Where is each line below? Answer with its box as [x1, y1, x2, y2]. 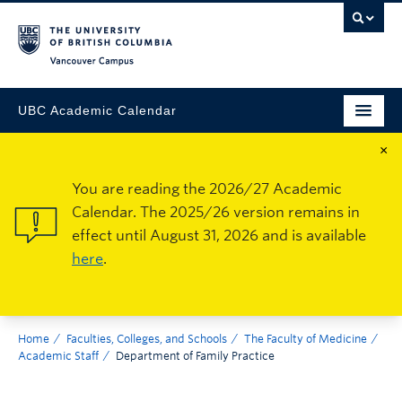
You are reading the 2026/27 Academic [72, 180, 342, 197]
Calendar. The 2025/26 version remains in [72, 204, 360, 221]
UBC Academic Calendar [18, 102, 177, 118]
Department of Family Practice [116, 349, 275, 363]
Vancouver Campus [229, 60, 354, 75]
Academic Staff [18, 349, 99, 363]
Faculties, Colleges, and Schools [66, 332, 227, 345]
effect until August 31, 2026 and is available [72, 227, 366, 244]
